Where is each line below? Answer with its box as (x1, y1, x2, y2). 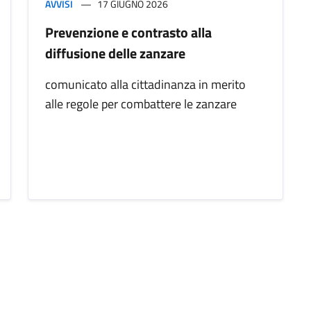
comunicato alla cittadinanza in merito (45, 75, 246, 94)
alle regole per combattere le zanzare (45, 94, 237, 114)
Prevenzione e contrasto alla (45, 22, 212, 44)
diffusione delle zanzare (45, 42, 185, 65)
